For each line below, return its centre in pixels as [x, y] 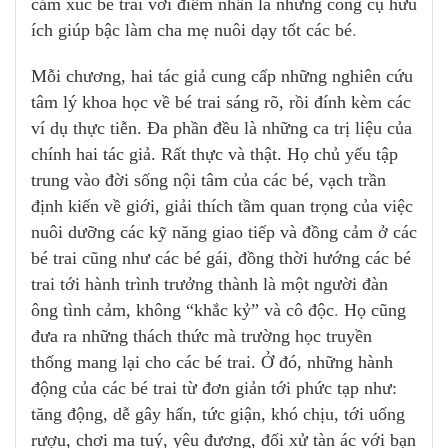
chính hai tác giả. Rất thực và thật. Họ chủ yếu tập [214, 154]
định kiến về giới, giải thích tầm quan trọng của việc [222, 206]
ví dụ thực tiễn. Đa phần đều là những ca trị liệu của [221, 128]
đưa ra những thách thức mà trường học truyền [201, 336]
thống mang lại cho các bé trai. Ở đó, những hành [212, 362]
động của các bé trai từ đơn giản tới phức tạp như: [214, 388]
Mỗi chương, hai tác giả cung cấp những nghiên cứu [222, 76]
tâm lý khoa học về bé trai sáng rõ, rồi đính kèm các [221, 102]
